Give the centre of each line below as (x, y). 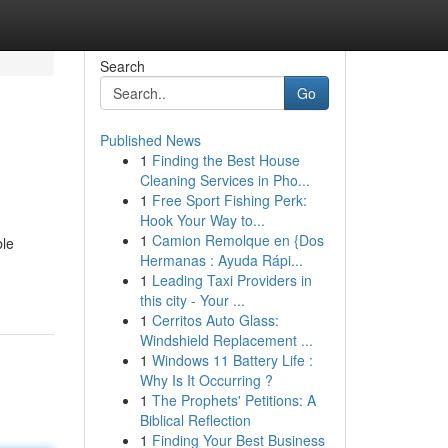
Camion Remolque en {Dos (237, 240)
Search (122, 66)
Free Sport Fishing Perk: (229, 200)
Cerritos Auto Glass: (215, 320)
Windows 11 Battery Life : (232, 360)
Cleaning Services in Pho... (224, 180)
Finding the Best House (225, 160)
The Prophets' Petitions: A (233, 400)
